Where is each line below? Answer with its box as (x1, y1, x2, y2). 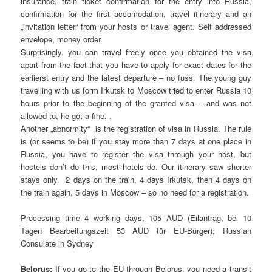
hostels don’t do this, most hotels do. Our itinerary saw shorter (21, 160, 251, 172)
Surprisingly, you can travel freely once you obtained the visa (21, 46, 251, 58)
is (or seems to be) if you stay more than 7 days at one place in (21, 135, 251, 147)
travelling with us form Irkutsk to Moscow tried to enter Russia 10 (21, 84, 251, 96)
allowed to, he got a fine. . (21, 109, 112, 121)
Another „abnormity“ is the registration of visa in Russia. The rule (21, 122, 251, 134)
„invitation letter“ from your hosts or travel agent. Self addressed (21, 20, 251, 32)
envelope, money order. (21, 33, 103, 45)
